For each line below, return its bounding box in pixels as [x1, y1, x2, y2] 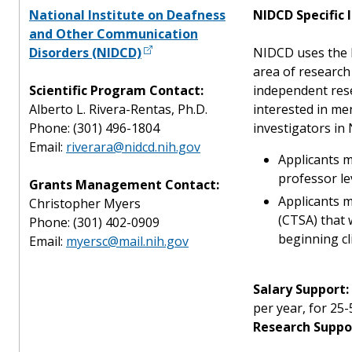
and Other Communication [29, 24, 198, 42]
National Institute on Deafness [29, 5, 225, 24]
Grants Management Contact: [29, 175, 219, 193]
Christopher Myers [29, 194, 141, 212]
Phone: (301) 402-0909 [29, 213, 159, 231]
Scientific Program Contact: [29, 81, 207, 99]
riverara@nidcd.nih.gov [66, 137, 200, 156]
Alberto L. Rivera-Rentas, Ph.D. [29, 100, 207, 118]
